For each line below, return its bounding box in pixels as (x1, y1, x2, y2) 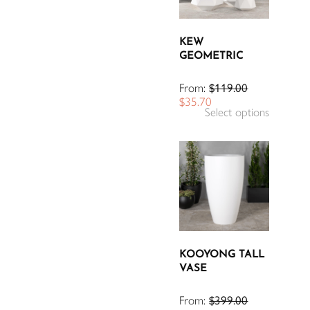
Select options (205, 104, 270, 119)
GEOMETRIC (179, 51, 244, 62)
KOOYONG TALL (179, 249, 265, 260)
